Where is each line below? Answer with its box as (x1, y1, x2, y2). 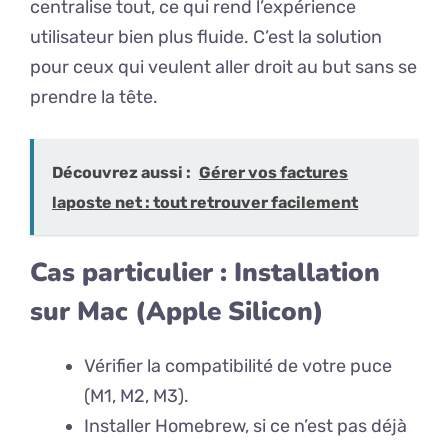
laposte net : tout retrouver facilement (52, 193, 358, 213)
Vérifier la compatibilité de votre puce (84, 355, 392, 378)
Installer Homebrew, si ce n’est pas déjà (84, 415, 407, 438)
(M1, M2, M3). (84, 385, 189, 408)
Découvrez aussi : (52, 163, 191, 183)
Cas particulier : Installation (30, 255, 380, 291)
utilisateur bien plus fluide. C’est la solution (30, 26, 382, 49)
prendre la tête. (30, 86, 158, 109)
